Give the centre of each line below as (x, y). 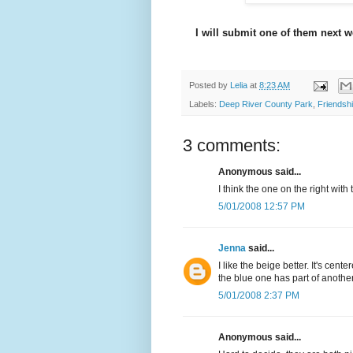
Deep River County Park (266, 104)
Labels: (204, 104)
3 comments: (232, 146)
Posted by (210, 85)
